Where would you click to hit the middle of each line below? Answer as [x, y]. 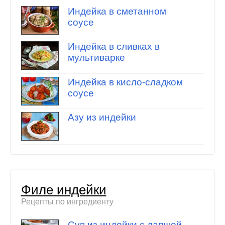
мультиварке [96, 58]
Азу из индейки [102, 118]
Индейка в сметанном [117, 11]
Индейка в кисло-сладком [125, 82]
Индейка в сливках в [114, 47]
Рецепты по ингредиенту [67, 202]
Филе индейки [64, 190]
